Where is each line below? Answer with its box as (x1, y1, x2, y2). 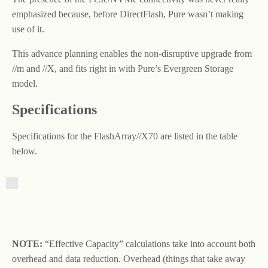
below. (12, 145, 37, 156)
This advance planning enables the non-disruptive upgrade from (12, 48, 252, 59)
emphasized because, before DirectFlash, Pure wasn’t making (12, 8, 243, 19)
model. (12, 78, 38, 89)
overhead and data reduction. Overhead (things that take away (12, 253, 245, 264)
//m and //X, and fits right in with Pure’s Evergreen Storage (12, 63, 233, 74)
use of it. (12, 23, 44, 34)
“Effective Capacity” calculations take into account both (42, 238, 255, 249)
